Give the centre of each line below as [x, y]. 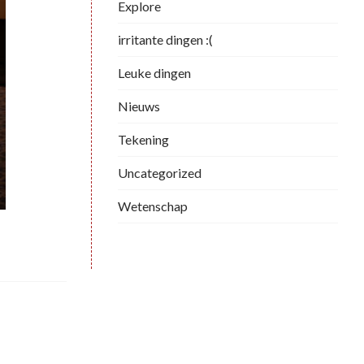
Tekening [143, 139]
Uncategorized [160, 172]
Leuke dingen [154, 72]
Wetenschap [153, 206]
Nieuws [139, 106]
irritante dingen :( [165, 39]
